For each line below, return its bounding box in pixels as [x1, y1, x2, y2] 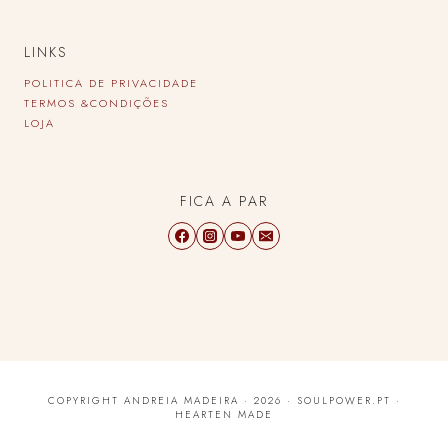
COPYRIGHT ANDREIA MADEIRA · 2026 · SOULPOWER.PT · [47, 393, 401, 408]
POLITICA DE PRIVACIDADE [24, 75, 198, 92]
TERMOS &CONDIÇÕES [24, 95, 169, 112]
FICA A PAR [180, 191, 268, 211]
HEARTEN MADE [175, 407, 273, 422]
